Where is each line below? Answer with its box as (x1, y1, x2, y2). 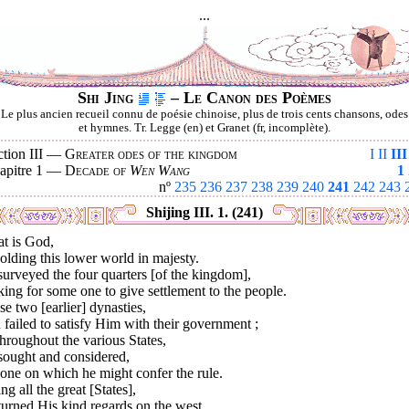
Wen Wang (130, 163, 190, 178)
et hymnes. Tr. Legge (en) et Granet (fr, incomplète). (79, 121, 330, 134)
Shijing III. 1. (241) (146, 204, 263, 220)
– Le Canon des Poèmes (166, 89, 331, 107)
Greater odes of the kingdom (65, 146, 237, 162)
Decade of (65, 163, 130, 178)
